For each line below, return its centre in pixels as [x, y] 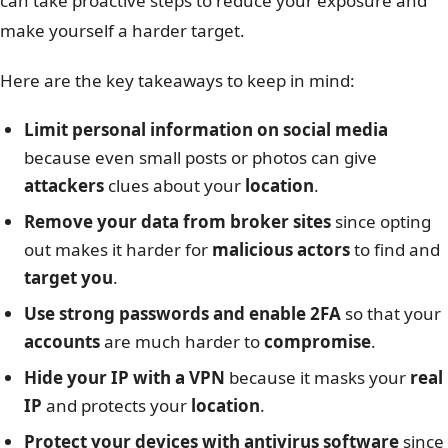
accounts [62, 342]
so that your [391, 314]
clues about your [174, 186]
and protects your [116, 406]
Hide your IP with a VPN [124, 378]
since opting [381, 222]
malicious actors [281, 250]
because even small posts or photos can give [200, 158]
